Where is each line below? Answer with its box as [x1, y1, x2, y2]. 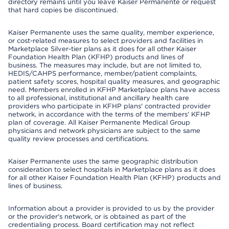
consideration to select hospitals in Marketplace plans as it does [8, 166, 215, 173]
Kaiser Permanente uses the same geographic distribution [8, 157, 198, 165]
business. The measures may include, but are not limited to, [8, 61, 201, 69]
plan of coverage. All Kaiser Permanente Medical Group [8, 119, 190, 126]
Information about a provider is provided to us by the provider [8, 204, 214, 212]
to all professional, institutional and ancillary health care [8, 94, 189, 102]
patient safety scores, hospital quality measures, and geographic [8, 78, 220, 85]
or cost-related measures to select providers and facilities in [8, 37, 203, 44]
